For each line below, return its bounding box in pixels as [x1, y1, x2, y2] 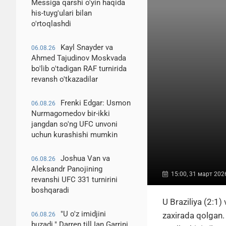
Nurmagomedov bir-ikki [31, 109, 110, 118]
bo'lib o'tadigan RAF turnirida [31, 64, 127, 73]
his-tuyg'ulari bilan [31, 9, 92, 18]
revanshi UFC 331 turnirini [31, 175, 118, 184]
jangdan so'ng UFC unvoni [31, 120, 118, 129]
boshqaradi [31, 186, 69, 195]
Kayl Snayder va [61, 43, 113, 52]
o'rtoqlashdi [31, 19, 71, 28]
